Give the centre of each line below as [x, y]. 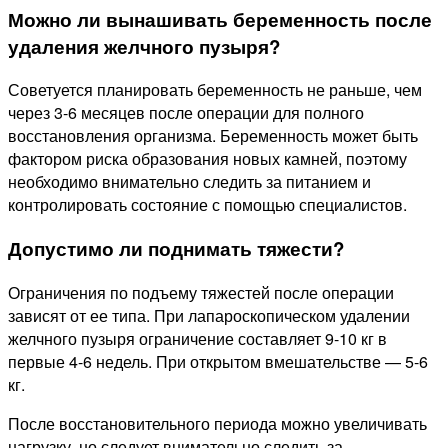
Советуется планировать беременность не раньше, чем [215, 90]
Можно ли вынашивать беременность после [220, 19]
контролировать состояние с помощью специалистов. [207, 205]
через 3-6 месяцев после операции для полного [186, 113]
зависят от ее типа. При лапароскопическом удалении [209, 315]
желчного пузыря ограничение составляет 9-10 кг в [197, 338]
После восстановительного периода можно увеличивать [217, 423]
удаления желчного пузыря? [144, 46]
